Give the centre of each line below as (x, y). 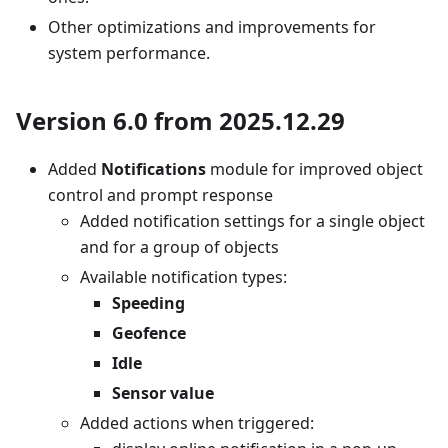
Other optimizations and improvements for (212, 27)
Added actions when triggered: (197, 423)
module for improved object (314, 169)
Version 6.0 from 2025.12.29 (180, 120)
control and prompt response (160, 195)
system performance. (129, 53)
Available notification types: (183, 277)
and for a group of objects (179, 247)
